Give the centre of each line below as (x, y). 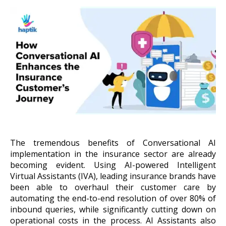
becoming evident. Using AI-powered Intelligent (113, 165)
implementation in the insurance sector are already (113, 154)
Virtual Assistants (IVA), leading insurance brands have (113, 176)
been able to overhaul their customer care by (113, 187)
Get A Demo (113, 48)
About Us (33, 8)
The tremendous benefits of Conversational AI (113, 143)
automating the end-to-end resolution (83, 199)
